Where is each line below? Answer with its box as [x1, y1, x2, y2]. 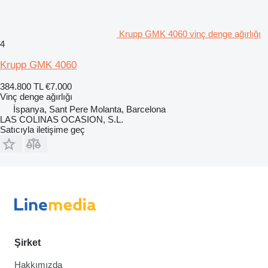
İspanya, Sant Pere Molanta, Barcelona [13, 103, 166, 114]
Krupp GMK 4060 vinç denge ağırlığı [119, 28, 261, 39]
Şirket [14, 237, 41, 248]
